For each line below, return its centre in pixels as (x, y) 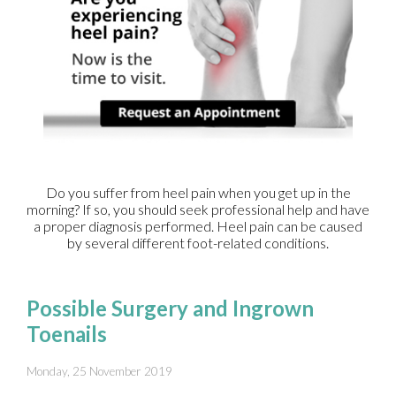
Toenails (67, 333)
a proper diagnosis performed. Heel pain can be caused (198, 225)
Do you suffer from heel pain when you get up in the (198, 192)
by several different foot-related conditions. (198, 242)
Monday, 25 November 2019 (99, 371)
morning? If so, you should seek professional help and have (198, 209)
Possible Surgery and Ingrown (170, 308)
